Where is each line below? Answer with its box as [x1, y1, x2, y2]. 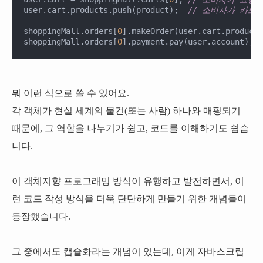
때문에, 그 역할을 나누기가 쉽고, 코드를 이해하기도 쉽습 [12, 123, 249, 133]
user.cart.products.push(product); [23, 5, 188, 15]
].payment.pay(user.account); [122, 37, 258, 46]
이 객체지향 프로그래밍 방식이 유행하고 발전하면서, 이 [12, 176, 244, 186]
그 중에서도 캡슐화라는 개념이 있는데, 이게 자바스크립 [12, 247, 244, 257]
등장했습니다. [12, 211, 70, 221]
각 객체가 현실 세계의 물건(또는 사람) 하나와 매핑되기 [12, 106, 241, 116]
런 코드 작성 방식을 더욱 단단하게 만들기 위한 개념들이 [12, 194, 247, 204]
